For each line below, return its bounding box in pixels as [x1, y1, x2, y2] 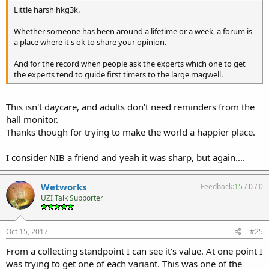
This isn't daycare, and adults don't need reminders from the [6, 101, 255, 113]
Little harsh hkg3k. [14, 4, 80, 15]
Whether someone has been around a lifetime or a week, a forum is [14, 25, 252, 37]
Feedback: [201, 181, 234, 192]
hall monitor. [6, 113, 58, 125]
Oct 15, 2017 [6, 226, 48, 237]
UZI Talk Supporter [41, 193, 103, 203]
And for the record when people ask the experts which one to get [14, 58, 246, 69]
